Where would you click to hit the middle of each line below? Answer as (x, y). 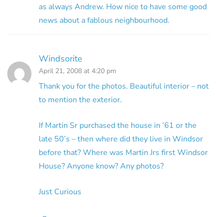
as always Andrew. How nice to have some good (123, 7)
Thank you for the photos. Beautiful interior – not (124, 86)
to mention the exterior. (80, 100)
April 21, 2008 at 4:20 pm (77, 71)
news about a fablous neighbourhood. (104, 20)
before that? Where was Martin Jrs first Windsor (123, 152)
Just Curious (60, 192)
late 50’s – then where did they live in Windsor (121, 139)
